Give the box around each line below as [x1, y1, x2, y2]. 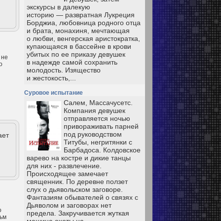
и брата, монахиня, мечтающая [27, 27, 130, 35]
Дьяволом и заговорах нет [27, 201, 111, 209]
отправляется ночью [64, 114, 130, 122]
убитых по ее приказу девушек [27, 50, 125, 58]
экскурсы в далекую [27, 3, 90, 11]
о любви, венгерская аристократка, [27, 35, 140, 42]
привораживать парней [64, 122, 139, 130]
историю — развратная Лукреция [27, 11, 135, 19]
